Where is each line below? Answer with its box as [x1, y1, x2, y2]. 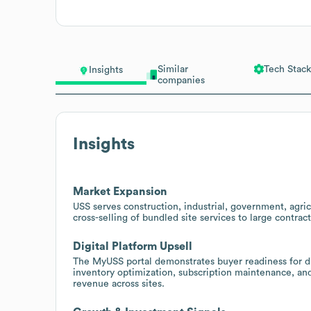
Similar [157, 64, 188, 74]
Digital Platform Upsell [73, 240, 192, 252]
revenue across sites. [73, 278, 165, 289]
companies [157, 75, 205, 85]
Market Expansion [73, 185, 167, 197]
